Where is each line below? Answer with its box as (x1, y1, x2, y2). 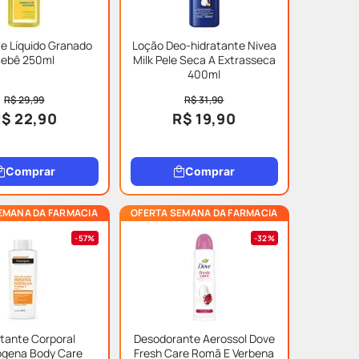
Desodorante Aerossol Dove (133, 331, 275, 346)
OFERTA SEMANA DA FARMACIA (131, 206, 278, 220)
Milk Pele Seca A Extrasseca (132, 52, 276, 67)
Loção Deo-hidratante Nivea (131, 38, 276, 53)
